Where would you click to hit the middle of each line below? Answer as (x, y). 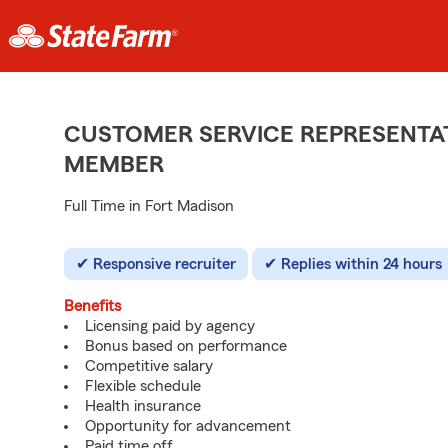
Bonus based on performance (186, 346)
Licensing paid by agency (170, 326)
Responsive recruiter (164, 264)
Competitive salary (149, 366)
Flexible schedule (143, 386)
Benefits (92, 306)
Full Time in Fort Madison (149, 206)
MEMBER (114, 165)
